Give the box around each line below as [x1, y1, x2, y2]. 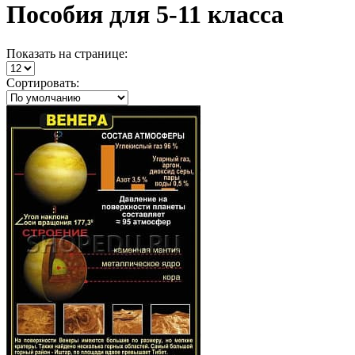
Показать [6, 46, 55, 60]
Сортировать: [6, 75, 79, 90]
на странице [55, 46, 124, 60]
